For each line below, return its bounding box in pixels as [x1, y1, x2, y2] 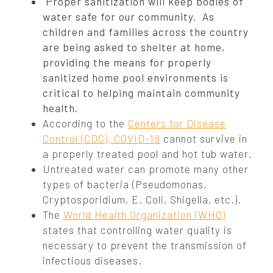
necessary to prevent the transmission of [43, 239, 247, 251]
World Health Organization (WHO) [63, 208, 225, 221]
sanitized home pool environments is [43, 71, 229, 83]
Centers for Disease [128, 117, 226, 129]
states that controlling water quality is [43, 224, 232, 236]
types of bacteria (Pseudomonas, [43, 178, 207, 190]
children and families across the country [43, 26, 249, 38]
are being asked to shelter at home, [43, 41, 225, 53]
